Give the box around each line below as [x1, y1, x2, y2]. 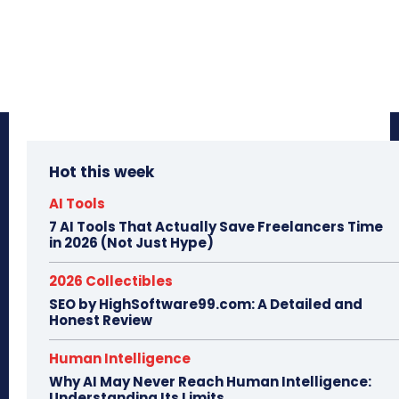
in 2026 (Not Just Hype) [49, 233, 214, 253]
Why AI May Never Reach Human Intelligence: [49, 372, 371, 392]
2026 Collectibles [49, 272, 173, 291]
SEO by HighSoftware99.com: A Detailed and [49, 295, 362, 314]
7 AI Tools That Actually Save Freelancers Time [49, 217, 383, 237]
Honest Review [49, 311, 152, 330]
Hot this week [49, 161, 154, 183]
